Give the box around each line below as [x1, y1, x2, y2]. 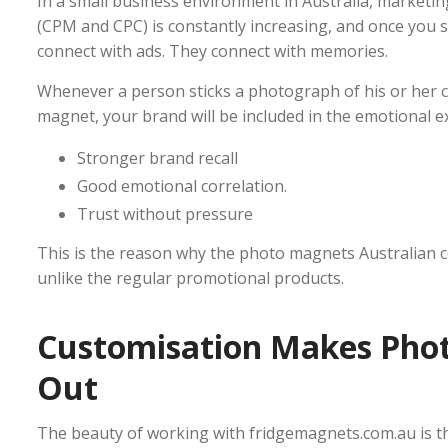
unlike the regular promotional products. [37, 267, 344, 290]
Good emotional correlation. [77, 175, 287, 198]
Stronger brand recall [77, 147, 238, 170]
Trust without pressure [77, 203, 253, 226]
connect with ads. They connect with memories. [37, 40, 388, 63]
